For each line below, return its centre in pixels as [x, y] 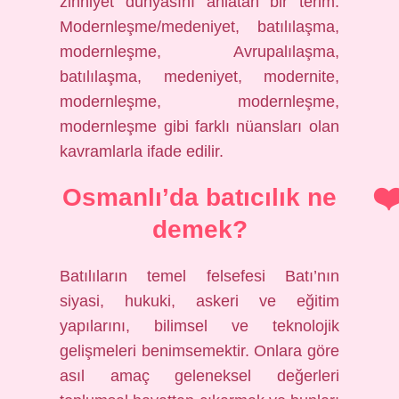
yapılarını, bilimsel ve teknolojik [199, 326]
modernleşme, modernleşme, [199, 102]
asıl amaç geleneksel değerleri [199, 376]
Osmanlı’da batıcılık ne [199, 197]
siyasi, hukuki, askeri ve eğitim [199, 301]
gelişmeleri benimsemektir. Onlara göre [199, 351]
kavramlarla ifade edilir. [142, 151]
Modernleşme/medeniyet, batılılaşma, [199, 27]
